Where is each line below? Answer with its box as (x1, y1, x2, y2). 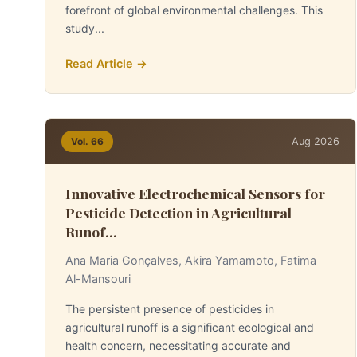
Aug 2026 (291, 135, 339, 147)
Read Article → (65, 57, 147, 70)
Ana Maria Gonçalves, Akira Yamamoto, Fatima (65, 253, 316, 267)
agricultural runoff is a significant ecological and (65, 320, 314, 334)
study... (65, 22, 104, 35)
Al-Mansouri (65, 272, 131, 285)
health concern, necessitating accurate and (65, 339, 291, 352)
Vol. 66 (71, 135, 104, 147)
